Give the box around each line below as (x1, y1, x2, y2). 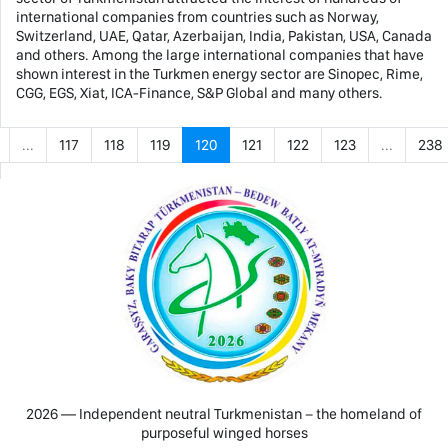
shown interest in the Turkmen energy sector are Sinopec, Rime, (16, 65, 423, 84)
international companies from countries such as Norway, (16, 8, 379, 27)
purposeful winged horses (140, 423, 308, 442)
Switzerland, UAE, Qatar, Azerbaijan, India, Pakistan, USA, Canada (16, 27, 432, 46)
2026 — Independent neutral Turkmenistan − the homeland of (26, 404, 422, 423)
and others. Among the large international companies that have (16, 46, 424, 65)
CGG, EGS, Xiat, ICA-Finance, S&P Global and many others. (16, 84, 383, 103)
